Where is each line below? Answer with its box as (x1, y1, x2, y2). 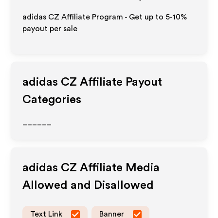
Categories (22, 94, 82, 106)
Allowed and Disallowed (22, 180, 154, 191)
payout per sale (22, 25, 78, 33)
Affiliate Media (77, 162, 160, 174)
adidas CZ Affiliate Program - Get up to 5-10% (22, 13, 187, 21)
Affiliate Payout (77, 76, 163, 88)
